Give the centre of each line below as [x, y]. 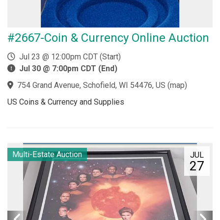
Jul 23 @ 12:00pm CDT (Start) [68, 57]
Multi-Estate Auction [47, 154]
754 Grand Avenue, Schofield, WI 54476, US [91, 85]
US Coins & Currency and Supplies [66, 102]
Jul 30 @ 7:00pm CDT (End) [68, 69]
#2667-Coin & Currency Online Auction [108, 38]
